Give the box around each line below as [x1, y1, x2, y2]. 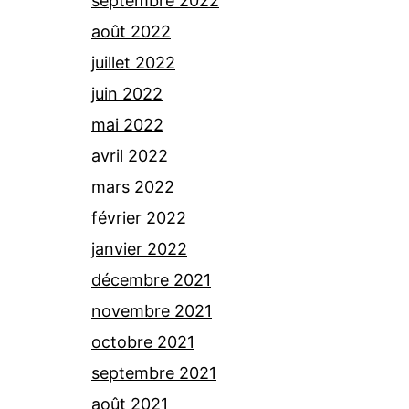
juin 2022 [91, 84, 163, 103]
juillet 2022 [91, 53, 175, 72]
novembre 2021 [91, 301, 212, 320]
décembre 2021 [91, 270, 211, 289]
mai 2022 [91, 115, 163, 134]
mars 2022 [91, 177, 174, 196]
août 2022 [91, 22, 171, 41]
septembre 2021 [91, 363, 216, 383]
